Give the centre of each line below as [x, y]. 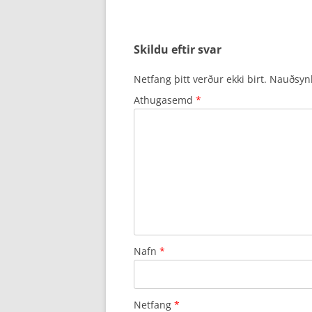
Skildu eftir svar [178, 49]
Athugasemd [165, 100]
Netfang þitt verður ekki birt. [200, 79]
